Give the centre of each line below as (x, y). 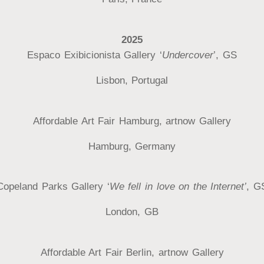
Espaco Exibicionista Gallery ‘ (95, 55)
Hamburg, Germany (132, 146)
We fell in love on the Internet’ (178, 187)
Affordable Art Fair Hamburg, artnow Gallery (132, 121)
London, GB (132, 212)
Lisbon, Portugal (132, 81)
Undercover (188, 55)
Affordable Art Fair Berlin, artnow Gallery (132, 253)
